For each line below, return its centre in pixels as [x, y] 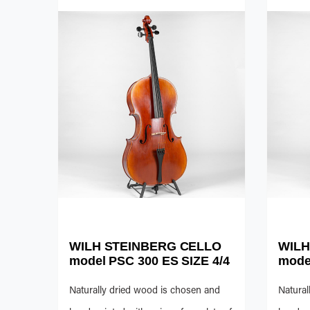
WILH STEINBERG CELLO [145, 247]
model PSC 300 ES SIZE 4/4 [149, 261]
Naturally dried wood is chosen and [145, 292]
